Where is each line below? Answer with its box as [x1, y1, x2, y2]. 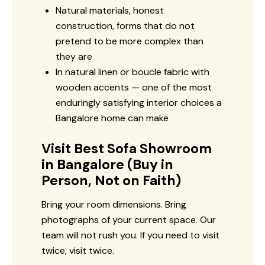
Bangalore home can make [56, 111, 169, 124]
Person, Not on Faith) [41, 171, 181, 189]
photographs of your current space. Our [41, 213, 216, 226]
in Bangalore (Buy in [41, 155, 173, 173]
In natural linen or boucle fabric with [56, 65, 209, 78]
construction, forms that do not [56, 19, 195, 32]
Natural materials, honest [56, 4, 164, 17]
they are [56, 50, 92, 63]
